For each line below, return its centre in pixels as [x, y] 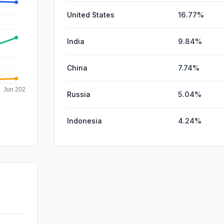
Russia [79, 94]
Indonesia [84, 120]
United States [91, 14]
